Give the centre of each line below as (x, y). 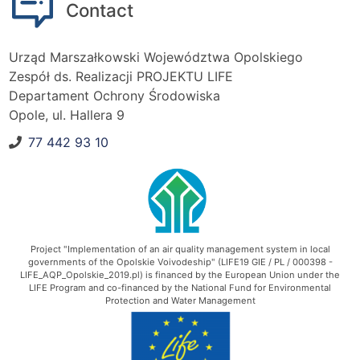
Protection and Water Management (180, 300)
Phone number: (53, 151)
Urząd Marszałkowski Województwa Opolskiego (156, 57)
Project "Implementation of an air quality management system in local (180, 249)
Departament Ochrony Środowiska (115, 96)
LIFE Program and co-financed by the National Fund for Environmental (180, 287)
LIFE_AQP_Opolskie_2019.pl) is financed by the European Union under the (180, 274)
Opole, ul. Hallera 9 (67, 115)
